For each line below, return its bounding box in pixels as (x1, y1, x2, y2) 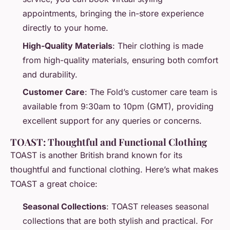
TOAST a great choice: (10, 179, 98, 189)
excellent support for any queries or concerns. (23, 116, 202, 126)
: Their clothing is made (112, 40, 203, 51)
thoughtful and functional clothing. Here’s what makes (10, 164, 218, 175)
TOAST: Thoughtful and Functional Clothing (10, 136, 207, 149)
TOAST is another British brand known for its (10, 150, 182, 161)
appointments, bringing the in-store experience (23, 8, 204, 19)
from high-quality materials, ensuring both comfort (23, 54, 218, 65)
